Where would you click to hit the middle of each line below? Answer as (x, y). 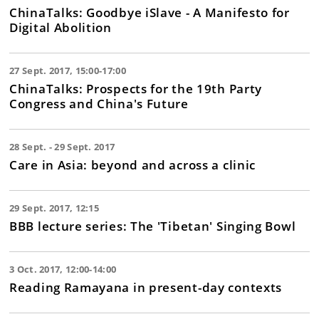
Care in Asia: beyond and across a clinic (132, 164)
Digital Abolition (61, 27)
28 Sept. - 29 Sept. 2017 (62, 147)
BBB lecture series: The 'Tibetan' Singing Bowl (153, 226)
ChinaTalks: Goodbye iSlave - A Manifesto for (150, 12)
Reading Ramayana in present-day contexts (146, 287)
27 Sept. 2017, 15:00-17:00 (68, 70)
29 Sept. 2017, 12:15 (54, 208)
